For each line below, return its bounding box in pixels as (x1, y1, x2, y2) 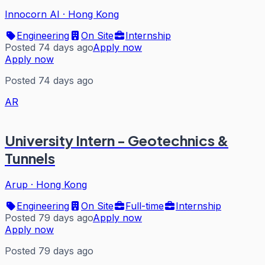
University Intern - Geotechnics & (5, 131, 228, 150)
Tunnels (5, 149, 55, 167)
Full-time (125, 200, 164, 212)
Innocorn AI (5, 8, 60, 21)
